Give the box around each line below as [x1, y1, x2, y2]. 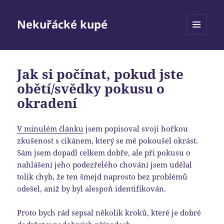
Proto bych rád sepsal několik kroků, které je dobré [17, 207, 201, 218]
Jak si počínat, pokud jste [17, 65, 184, 83]
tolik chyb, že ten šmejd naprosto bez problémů [17, 171, 188, 182]
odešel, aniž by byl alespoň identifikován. [17, 183, 166, 194]
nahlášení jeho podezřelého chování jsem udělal [17, 159, 192, 170]
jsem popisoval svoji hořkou [83, 123, 188, 134]
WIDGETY [186, 51, 214, 60]
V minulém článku [17, 123, 84, 134]
